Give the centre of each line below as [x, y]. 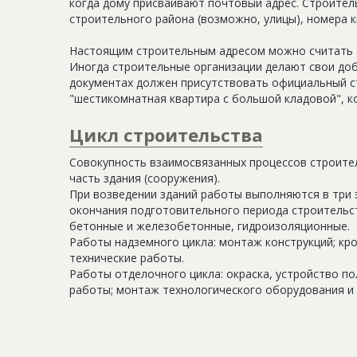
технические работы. [127, 257]
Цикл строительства [166, 134]
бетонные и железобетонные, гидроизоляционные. [210, 226]
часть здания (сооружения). [145, 178]
